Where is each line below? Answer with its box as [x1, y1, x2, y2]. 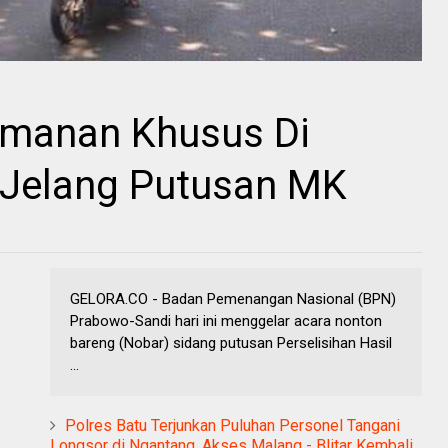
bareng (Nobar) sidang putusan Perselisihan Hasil [70, 334, 392, 353]
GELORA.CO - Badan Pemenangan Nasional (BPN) [70, 290, 396, 309]
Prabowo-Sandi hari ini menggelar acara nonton [70, 312, 382, 331]
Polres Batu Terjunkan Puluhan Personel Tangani [65, 416, 400, 436]
